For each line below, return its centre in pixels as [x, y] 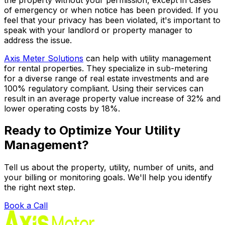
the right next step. [40, 188]
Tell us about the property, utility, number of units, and [109, 167]
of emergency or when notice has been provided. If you [111, 10]
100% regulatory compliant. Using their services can [104, 88]
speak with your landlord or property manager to [98, 30]
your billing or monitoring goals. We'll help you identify [108, 178]
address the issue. [38, 40]
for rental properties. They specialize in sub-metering [106, 68]
